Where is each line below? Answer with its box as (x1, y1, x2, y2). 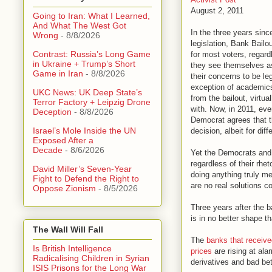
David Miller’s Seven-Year (33, 163, 132, 174)
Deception (33, 106, 72, 117)
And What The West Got (33, 20, 126, 30)
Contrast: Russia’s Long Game (33, 49, 151, 59)
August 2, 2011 (191, 5, 243, 15)
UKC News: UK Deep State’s (33, 87, 142, 97)
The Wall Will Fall (33, 225, 103, 235)
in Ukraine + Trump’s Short (33, 58, 135, 69)
